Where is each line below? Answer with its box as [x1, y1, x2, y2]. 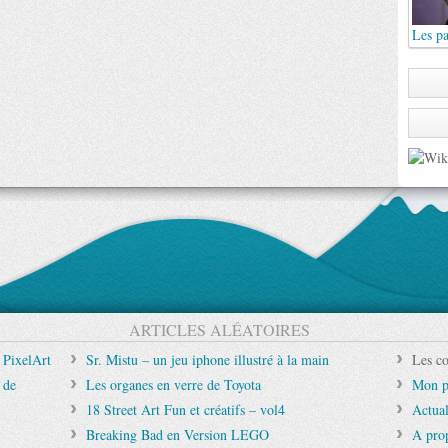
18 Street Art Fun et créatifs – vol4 [86, 400, 286, 419]
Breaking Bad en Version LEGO [86, 425, 270, 444]
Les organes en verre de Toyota [86, 375, 262, 394]
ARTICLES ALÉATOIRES [128, 319, 310, 340]
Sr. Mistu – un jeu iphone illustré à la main [86, 350, 330, 369]
